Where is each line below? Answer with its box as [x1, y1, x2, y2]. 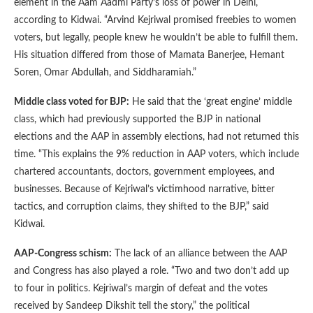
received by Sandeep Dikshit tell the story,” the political [14, 300, 249, 311]
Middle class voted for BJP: [14, 96, 129, 107]
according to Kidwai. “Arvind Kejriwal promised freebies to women [14, 15, 296, 25]
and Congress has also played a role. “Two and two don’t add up [14, 265, 289, 276]
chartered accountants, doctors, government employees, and [14, 166, 275, 177]
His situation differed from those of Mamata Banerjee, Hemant [14, 50, 284, 60]
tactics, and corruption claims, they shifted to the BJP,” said [14, 201, 269, 212]
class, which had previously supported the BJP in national [14, 114, 261, 124]
